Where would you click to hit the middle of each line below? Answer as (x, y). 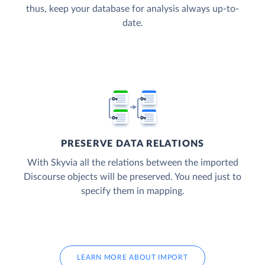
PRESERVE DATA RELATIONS (132, 144)
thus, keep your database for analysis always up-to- (132, 9)
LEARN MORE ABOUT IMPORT (132, 258)
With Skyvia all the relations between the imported (132, 163)
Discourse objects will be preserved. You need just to (132, 177)
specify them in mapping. (132, 191)
